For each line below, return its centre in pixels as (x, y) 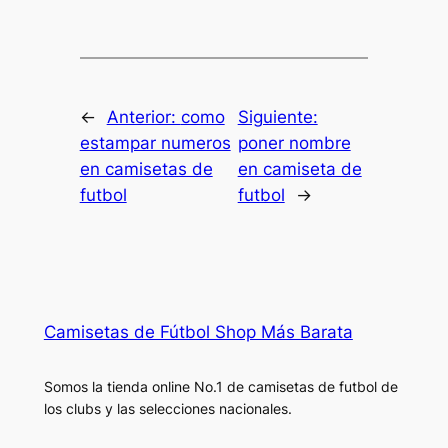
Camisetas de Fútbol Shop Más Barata (198, 331)
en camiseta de (299, 168)
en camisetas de (146, 168)
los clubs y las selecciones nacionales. (167, 408)
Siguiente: (277, 116)
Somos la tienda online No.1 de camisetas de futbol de (220, 386)
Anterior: (143, 116)
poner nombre (294, 142)
